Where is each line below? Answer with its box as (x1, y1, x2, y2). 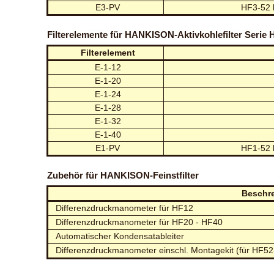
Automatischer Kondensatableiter (56, 231, 185, 241)
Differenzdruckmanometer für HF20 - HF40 (56, 217, 223, 227)
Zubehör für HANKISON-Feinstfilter (47, 170, 199, 180)
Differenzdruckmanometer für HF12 (56, 203, 194, 213)
